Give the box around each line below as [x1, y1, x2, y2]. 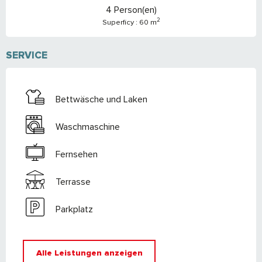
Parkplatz [56, 203, 93, 215]
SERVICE [6, 49, 47, 62]
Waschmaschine [56, 120, 120, 133]
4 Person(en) [105, 4, 157, 16]
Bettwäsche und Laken [56, 93, 147, 105]
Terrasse [56, 175, 91, 188]
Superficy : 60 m [102, 18, 157, 27]
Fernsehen [56, 148, 98, 160]
